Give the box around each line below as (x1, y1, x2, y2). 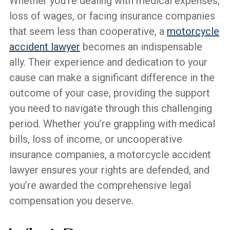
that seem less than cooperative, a (9, 25, 167, 37)
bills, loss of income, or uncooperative (9, 132, 182, 145)
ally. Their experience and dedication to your (9, 55, 207, 68)
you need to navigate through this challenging (9, 102, 212, 114)
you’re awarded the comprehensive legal (9, 179, 191, 191)
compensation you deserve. (9, 194, 133, 207)
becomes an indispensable (80, 40, 202, 53)
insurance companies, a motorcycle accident (9, 148, 211, 161)
